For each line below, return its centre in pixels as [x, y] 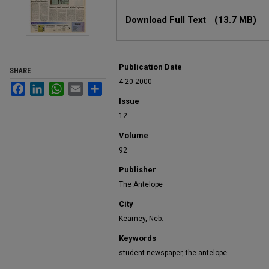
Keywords [138, 238]
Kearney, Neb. [141, 219]
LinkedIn [61, 86]
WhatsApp [83, 86]
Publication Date [150, 67]
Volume [134, 135]
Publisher [138, 170]
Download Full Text [167, 20]
